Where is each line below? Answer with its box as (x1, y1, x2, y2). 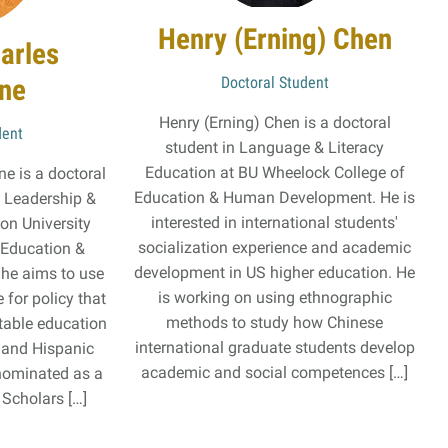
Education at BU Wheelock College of (144, 162, 405, 182)
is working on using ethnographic (157, 287, 392, 307)
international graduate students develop (134, 337, 415, 357)
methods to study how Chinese (166, 312, 384, 332)
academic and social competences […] (141, 362, 409, 382)
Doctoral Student (220, 72, 329, 92)
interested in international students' (151, 212, 399, 232)
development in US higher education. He (134, 262, 416, 282)
